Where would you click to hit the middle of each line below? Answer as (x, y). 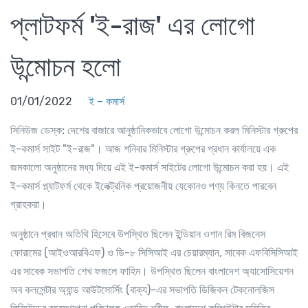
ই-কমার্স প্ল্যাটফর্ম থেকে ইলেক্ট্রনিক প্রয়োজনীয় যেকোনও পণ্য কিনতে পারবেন (143, 186)
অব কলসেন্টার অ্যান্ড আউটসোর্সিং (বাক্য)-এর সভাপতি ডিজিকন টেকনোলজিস (142, 289)
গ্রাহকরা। (29, 204)
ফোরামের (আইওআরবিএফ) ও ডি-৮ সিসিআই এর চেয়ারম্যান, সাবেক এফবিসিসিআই (154, 252)
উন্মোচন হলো (66, 67)
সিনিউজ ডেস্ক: (37, 130)
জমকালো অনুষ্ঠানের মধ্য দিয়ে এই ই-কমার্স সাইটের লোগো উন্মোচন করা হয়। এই (150, 167)
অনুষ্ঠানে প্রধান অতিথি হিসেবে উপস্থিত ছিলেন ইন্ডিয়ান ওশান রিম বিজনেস (138, 234)
